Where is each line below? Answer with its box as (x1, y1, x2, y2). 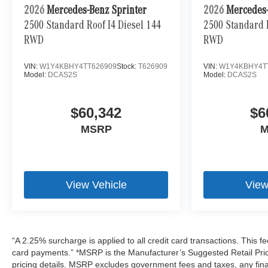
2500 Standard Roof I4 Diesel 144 (24, 20, 161, 33)
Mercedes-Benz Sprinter (47, 5, 147, 18)
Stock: (117, 62, 138, 71)
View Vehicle (65, 179, 127, 191)
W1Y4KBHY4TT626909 (39, 62, 117, 71)
